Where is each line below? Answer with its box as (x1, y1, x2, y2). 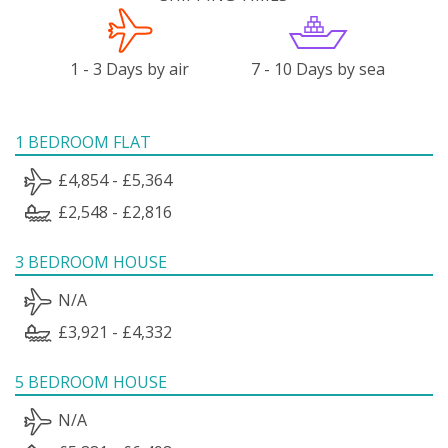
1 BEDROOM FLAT (15, 130, 151, 153)
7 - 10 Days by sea (251, 57, 386, 80)
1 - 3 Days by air (70, 57, 190, 80)
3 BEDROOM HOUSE (15, 250, 167, 273)
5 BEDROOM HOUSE (15, 370, 167, 393)
